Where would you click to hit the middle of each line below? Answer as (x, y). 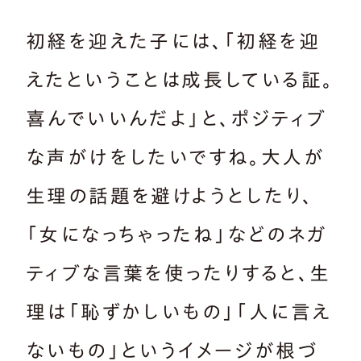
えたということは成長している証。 (180, 79)
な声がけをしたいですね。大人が (175, 157)
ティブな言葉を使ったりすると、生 (178, 273)
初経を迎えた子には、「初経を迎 (173, 41)
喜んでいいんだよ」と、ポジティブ (176, 118)
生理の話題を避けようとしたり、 (170, 195)
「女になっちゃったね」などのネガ (177, 234)
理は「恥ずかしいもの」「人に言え (179, 311)
